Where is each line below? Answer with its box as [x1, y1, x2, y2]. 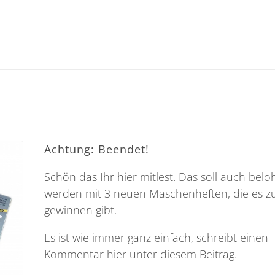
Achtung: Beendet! [44, 142, 150, 157]
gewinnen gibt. [44, 203, 117, 218]
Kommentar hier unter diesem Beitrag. [44, 247, 238, 262]
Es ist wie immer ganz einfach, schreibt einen [44, 230, 269, 246]
